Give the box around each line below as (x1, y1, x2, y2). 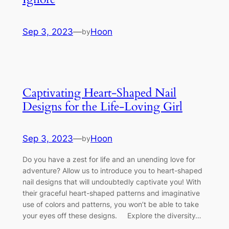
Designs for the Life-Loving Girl (22, 99, 182, 115)
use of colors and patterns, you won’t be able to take (22, 200, 199, 209)
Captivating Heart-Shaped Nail (22, 85, 176, 101)
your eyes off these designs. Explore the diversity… (22, 211, 201, 220)
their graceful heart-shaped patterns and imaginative (22, 189, 200, 198)
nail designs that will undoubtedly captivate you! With (22, 177, 201, 187)
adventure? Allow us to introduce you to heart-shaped (22, 166, 202, 175)
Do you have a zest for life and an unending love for (22, 155, 195, 164)
